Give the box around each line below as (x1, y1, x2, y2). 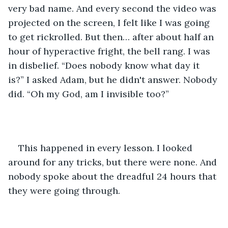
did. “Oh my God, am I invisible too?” (8, 88, 169, 100)
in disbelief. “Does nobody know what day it (8, 59, 202, 71)
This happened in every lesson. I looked (18, 141, 195, 154)
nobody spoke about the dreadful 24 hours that (8, 170, 219, 182)
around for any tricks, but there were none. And (8, 156, 219, 168)
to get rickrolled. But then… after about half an (8, 31, 216, 43)
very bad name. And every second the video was (8, 2, 219, 14)
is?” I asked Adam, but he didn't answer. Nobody (8, 73, 220, 85)
